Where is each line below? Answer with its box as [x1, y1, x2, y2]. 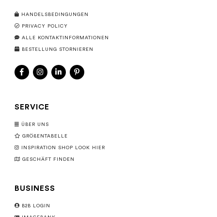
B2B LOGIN [22, 203, 50, 209]
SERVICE [15, 103, 49, 111]
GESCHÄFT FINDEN [22, 157, 75, 162]
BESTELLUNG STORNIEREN [22, 47, 93, 52]
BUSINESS [15, 185, 55, 193]
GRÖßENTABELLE [22, 134, 68, 139]
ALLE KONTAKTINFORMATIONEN [22, 35, 109, 41]
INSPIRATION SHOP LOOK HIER [21, 145, 105, 151]
